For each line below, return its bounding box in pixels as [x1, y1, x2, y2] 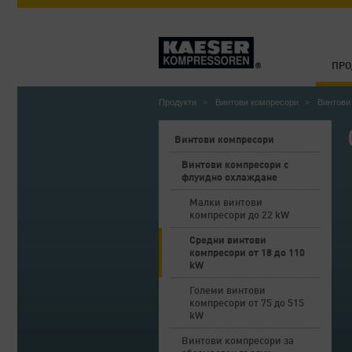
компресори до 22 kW [189, 211, 289, 221]
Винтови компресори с [181, 160, 288, 170]
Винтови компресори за [181, 336, 294, 346]
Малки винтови [189, 198, 262, 208]
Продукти [159, 97, 196, 107]
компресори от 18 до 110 [189, 248, 305, 258]
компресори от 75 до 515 [189, 299, 304, 309]
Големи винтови [189, 286, 266, 296]
